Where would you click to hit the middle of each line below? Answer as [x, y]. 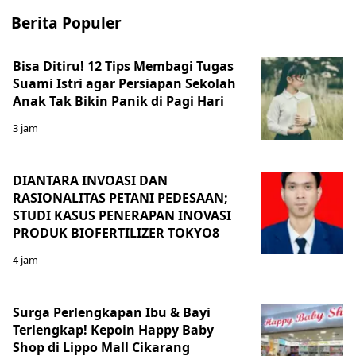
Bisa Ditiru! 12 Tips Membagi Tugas [123, 66]
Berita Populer [66, 23]
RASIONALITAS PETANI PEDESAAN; [120, 198]
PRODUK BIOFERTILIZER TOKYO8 [116, 233]
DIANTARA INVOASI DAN [90, 181]
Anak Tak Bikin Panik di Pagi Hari [118, 101]
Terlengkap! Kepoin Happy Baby [113, 330]
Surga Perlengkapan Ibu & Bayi [112, 313]
